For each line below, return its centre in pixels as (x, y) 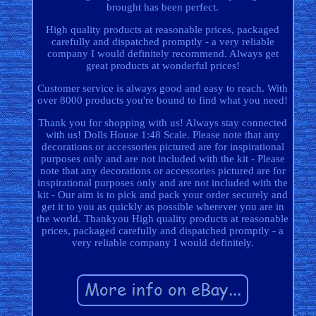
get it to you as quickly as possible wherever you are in (163, 207)
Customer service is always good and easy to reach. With (163, 89)
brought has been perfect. (163, 7)
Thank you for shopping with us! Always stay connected (163, 123)
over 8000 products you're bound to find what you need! (163, 101)
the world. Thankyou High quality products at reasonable (163, 219)
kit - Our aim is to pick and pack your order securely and (163, 195)
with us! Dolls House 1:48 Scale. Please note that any (163, 135)
